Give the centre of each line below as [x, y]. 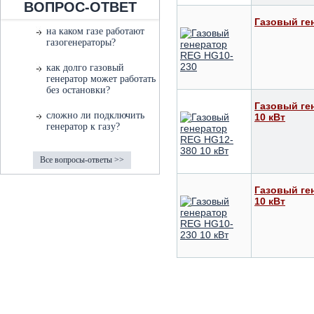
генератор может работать [101, 79]
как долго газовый [85, 68]
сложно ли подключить [95, 115]
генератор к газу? [83, 127]
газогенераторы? [81, 42]
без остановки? [78, 90]
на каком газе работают [95, 31]
